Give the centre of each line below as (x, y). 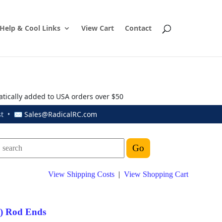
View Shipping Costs (81, 174)
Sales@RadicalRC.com (61, 114)
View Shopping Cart (156, 174)
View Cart (98, 28)
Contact (138, 28)
